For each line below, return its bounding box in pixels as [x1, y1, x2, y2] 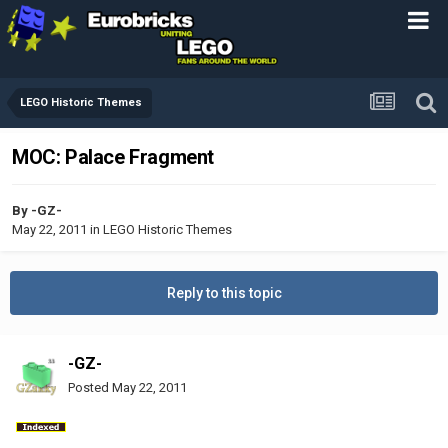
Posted [68, 379, 112, 395]
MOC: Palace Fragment [12, 145, 214, 170]
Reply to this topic [166, 284, 282, 301]
